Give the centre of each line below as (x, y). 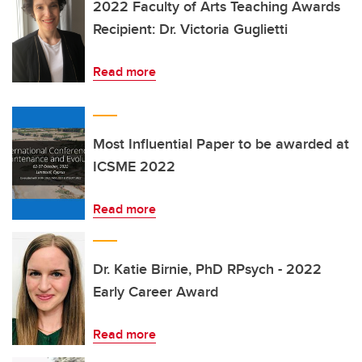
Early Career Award (156, 292)
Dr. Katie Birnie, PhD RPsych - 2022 (207, 269)
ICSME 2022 (134, 166)
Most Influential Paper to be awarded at (221, 144)
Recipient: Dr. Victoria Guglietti (190, 29)
